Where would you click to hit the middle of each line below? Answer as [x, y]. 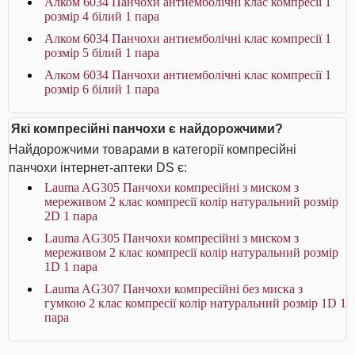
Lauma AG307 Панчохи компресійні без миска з [174, 289]
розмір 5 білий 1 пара [102, 53]
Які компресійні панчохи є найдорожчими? [147, 129]
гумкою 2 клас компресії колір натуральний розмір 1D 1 [195, 303]
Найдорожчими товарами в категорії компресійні [153, 149]
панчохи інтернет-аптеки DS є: [98, 168]
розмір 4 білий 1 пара [102, 16]
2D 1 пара [71, 216]
